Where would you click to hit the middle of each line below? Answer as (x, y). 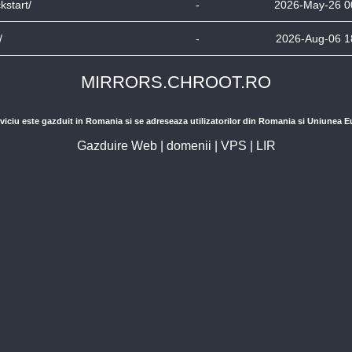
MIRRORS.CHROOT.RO (176, 82)
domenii (189, 146)
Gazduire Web (117, 146)
